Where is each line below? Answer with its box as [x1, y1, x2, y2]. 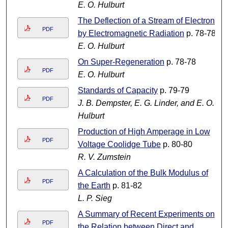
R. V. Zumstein [77, 153, 131, 162]
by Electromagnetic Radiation [77, 29, 184, 38]
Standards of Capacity [77, 86, 158, 95]
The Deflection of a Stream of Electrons [77, 16, 219, 25]
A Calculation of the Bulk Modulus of [77, 168, 208, 178]
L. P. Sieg [77, 194, 112, 203]
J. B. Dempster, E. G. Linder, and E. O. [77, 99, 214, 108]
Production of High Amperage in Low [77, 127, 210, 136]
